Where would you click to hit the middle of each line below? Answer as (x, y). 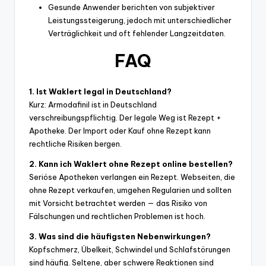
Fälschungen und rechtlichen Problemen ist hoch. (117, 216)
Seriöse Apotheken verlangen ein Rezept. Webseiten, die (132, 177)
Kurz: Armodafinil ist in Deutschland (93, 105)
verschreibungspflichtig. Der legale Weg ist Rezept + (125, 118)
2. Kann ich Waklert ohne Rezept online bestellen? (131, 164)
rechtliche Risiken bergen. (75, 144)
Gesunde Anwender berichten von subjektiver (132, 7)
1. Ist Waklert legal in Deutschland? (100, 92)
